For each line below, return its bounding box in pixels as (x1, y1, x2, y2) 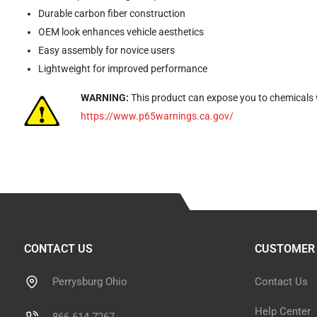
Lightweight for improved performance (38, 63, 207, 74)
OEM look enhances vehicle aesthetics (38, 26, 204, 38)
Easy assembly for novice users (38, 45, 175, 56)
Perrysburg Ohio (52, 275, 127, 288)
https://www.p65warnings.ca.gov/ (80, 110, 234, 122)
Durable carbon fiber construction (38, 8, 185, 19)
